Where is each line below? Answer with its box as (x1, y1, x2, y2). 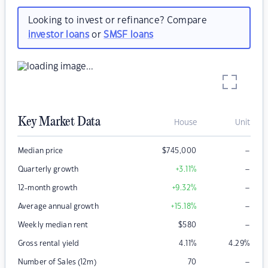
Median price (18, 147, 63, 155)
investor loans (28, 30, 89, 39)
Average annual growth (18, 203, 99, 211)
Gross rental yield (18, 240, 80, 248)
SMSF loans (103, 30, 154, 39)
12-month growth (18, 184, 77, 192)
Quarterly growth (18, 166, 79, 173)
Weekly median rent (18, 221, 89, 229)
